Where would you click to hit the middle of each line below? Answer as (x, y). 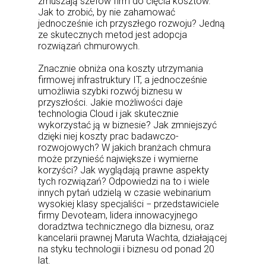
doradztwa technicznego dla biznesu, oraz (126, 226)
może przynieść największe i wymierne (118, 159)
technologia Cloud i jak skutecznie (108, 113)
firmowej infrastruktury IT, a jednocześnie (123, 80)
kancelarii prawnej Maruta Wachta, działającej (132, 237)
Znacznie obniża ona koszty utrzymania (121, 68)
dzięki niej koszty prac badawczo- (108, 136)
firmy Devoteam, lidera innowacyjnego (118, 215)
